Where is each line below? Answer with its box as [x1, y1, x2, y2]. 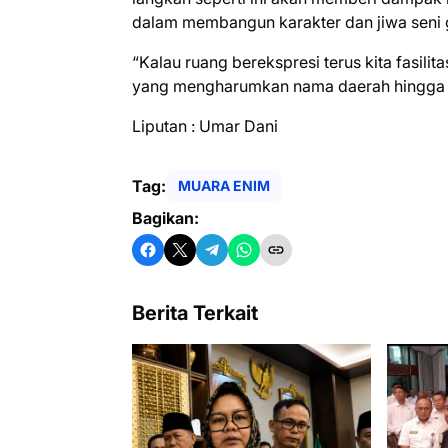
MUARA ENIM [178, 177, 270, 195]
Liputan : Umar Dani [132, 115, 282, 136]
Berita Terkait [132, 300, 258, 325]
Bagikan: [132, 207, 199, 228]
